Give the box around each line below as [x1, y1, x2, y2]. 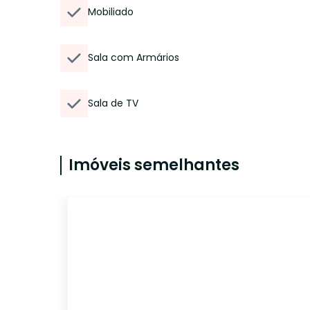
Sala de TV [88, 96, 138, 110]
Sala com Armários [88, 51, 179, 64]
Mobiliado [88, 5, 134, 19]
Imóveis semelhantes [69, 154, 239, 176]
